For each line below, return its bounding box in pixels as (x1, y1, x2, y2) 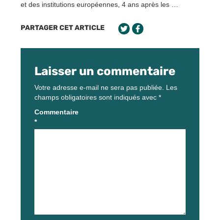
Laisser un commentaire (34, 64, 175, 78)
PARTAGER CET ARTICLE (21, 24, 105, 32)
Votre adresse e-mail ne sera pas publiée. (34, 83, 164, 91)
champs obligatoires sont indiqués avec (34, 93, 159, 101)
